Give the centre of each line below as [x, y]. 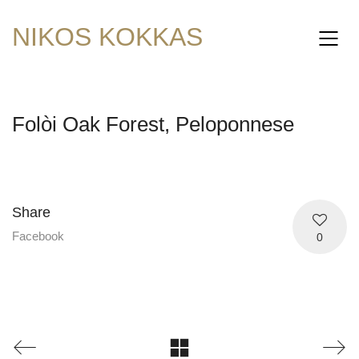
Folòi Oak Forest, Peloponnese [153, 124]
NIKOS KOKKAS [107, 37]
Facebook [38, 236]
